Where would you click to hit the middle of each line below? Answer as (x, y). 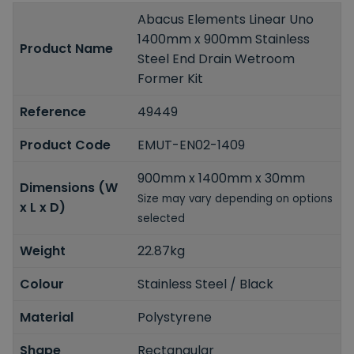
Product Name (66, 49)
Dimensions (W (69, 188)
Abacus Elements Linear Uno (226, 19)
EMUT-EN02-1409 (192, 145)
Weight (43, 250)
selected (162, 218)
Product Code (65, 145)
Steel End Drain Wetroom (217, 58)
